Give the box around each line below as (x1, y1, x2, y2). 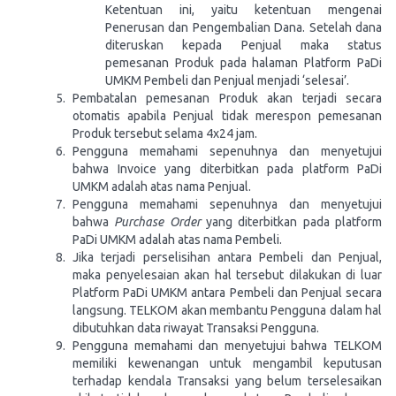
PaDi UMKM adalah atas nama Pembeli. (72, 232, 282, 247)
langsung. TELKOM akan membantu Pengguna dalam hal (72, 303, 382, 317)
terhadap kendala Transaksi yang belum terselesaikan (72, 374, 382, 388)
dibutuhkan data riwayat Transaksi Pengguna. (72, 321, 319, 335)
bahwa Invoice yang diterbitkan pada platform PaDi (72, 162, 382, 176)
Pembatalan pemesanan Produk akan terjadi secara (72, 91, 382, 105)
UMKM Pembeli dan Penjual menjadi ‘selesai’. (105, 73, 349, 88)
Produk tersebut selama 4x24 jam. (72, 126, 257, 141)
